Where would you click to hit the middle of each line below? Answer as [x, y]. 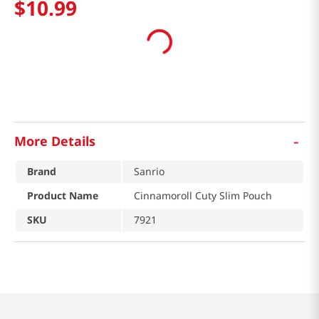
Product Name [63, 196]
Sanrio [149, 172]
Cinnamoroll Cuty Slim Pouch [203, 196]
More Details [55, 141]
